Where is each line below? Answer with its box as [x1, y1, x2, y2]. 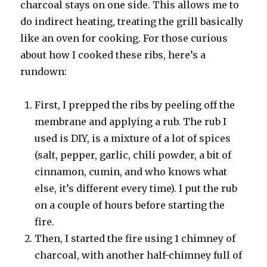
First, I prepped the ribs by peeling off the [35, 98, 235, 111]
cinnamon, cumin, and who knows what [35, 165, 228, 178]
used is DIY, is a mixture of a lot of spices [35, 132, 231, 144]
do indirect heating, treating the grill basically [20, 15, 244, 27]
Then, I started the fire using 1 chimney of [35, 232, 236, 244]
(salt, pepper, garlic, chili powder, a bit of [35, 148, 232, 161]
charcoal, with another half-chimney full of [35, 249, 243, 261]
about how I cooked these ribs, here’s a [20, 48, 206, 61]
